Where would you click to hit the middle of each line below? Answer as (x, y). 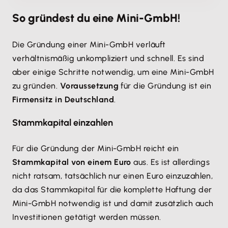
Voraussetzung (89, 86)
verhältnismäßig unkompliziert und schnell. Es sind (108, 59)
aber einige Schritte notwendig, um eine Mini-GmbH (113, 72)
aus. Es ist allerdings (170, 162)
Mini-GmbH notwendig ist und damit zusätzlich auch (113, 204)
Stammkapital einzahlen (63, 123)
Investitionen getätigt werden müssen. (87, 217)
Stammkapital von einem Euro (72, 162)
